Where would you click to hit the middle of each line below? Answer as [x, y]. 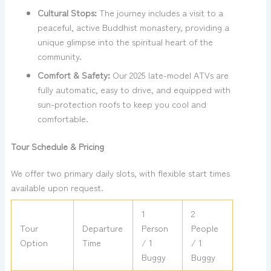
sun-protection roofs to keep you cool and [122, 104]
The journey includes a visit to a [160, 13]
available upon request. [57, 188]
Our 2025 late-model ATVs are [169, 75]
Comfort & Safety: [73, 75]
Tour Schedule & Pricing [57, 146]
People [205, 227]
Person [155, 227]
